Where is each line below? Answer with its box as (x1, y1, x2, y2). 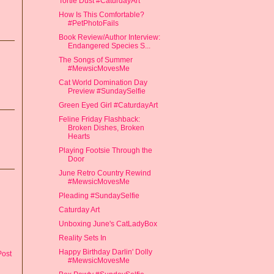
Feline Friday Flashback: (58, 114, 140, 124)
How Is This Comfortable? (58, 10, 144, 19)
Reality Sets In (58, 233, 106, 242)
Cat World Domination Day (58, 78, 147, 87)
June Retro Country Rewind (58, 168, 151, 177)
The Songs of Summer (58, 55, 133, 64)
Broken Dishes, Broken (67, 123, 144, 132)
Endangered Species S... (67, 41, 150, 50)
